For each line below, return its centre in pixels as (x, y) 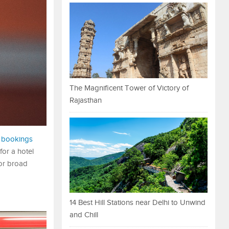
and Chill (84, 215)
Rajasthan (86, 100)
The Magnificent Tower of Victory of (129, 88)
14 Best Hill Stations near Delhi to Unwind (138, 203)
